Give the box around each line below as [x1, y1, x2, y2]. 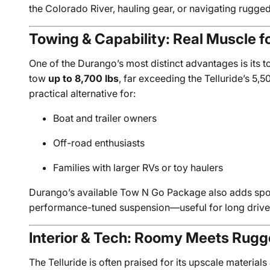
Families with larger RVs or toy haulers [53, 162, 224, 174]
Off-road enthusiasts [53, 137, 145, 149]
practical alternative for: [29, 87, 136, 99]
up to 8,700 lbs [48, 72, 119, 84]
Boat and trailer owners [53, 112, 157, 124]
